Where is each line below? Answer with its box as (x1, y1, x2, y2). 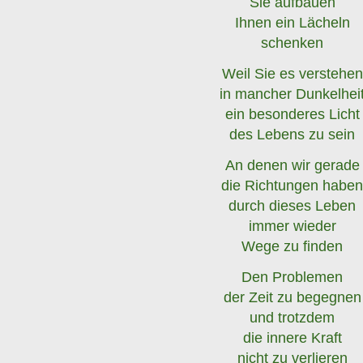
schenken (261, 34, 324, 51)
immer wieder (248, 217, 336, 234)
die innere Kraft (242, 329, 342, 346)
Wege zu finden (241, 237, 344, 254)
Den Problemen (241, 268, 344, 285)
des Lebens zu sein (229, 126, 356, 143)
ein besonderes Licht (224, 105, 360, 122)
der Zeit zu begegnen (223, 288, 361, 305)
